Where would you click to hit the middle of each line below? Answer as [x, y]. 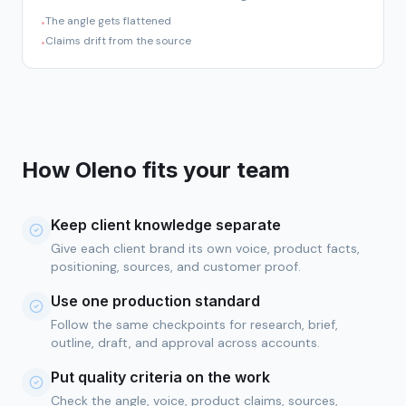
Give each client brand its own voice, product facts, [205, 248]
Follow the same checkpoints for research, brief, [194, 324]
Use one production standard [155, 301]
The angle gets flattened [108, 21]
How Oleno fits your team [156, 170]
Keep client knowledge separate [166, 225]
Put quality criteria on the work [160, 377]
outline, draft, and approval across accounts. [185, 343]
